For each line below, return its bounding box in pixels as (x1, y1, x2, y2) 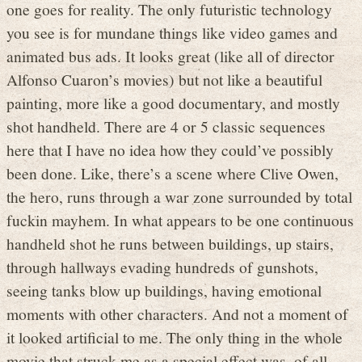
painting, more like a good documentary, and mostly (6, 91, 340, 113)
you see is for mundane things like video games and (6, 21, 338, 43)
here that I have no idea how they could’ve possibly (6, 138, 334, 160)
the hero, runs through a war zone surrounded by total (6, 185, 352, 207)
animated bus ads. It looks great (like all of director (6, 44, 335, 66)
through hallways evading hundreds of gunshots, (6, 255, 318, 277)
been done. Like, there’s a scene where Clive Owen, (6, 162, 339, 183)
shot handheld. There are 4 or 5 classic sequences (6, 115, 326, 137)
